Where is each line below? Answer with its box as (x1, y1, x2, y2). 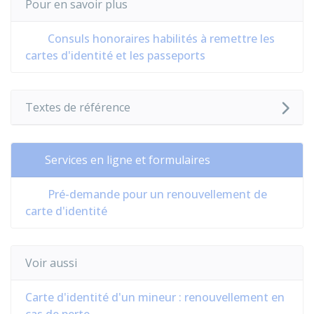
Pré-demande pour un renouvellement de (45, 186, 267, 202)
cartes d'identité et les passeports (25, 48, 205, 63)
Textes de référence (25, 100, 130, 115)
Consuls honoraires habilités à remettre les (45, 31, 275, 46)
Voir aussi (25, 255, 77, 271)
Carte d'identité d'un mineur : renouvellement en (25, 289, 285, 305)
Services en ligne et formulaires (45, 152, 210, 168)
